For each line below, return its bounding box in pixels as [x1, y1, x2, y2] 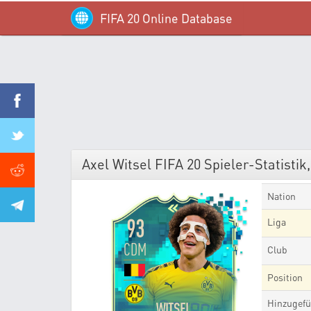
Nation [267, 190, 296, 202]
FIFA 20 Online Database [100, 10, 233, 26]
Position [267, 271, 303, 283]
